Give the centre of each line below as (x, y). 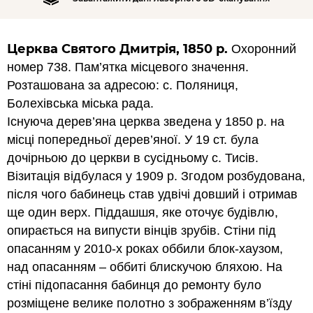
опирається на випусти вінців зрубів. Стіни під (141, 231)
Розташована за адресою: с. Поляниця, (123, 85)
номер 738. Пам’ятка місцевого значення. (128, 67)
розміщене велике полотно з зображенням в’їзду (150, 303)
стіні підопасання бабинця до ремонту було (134, 285)
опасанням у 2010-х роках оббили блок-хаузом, (145, 249)
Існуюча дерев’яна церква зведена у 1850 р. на (146, 122)
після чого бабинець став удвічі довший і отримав (152, 194)
